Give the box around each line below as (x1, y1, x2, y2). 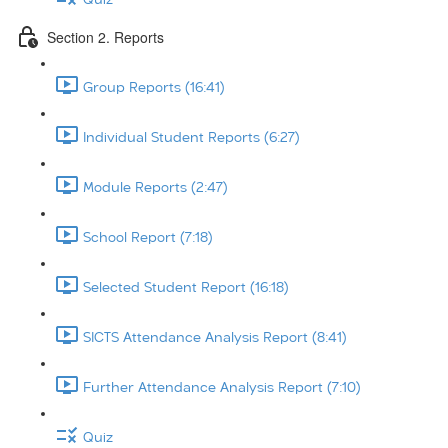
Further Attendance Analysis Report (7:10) (83, 380, 361, 395)
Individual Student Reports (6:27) (83, 130, 300, 145)
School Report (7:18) (83, 230, 213, 245)
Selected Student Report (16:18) (83, 280, 289, 295)
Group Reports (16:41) (83, 80, 225, 95)
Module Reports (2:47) (83, 180, 228, 195)
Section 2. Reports (47, 26, 164, 47)
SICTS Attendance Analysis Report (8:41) (83, 330, 347, 345)
